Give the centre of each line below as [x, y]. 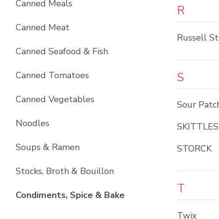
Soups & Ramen [48, 147]
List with [144, 195]
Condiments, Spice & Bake [70, 195]
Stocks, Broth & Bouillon [65, 171]
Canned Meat [43, 27]
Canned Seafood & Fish [62, 51]
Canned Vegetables [55, 99]
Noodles [33, 123]
